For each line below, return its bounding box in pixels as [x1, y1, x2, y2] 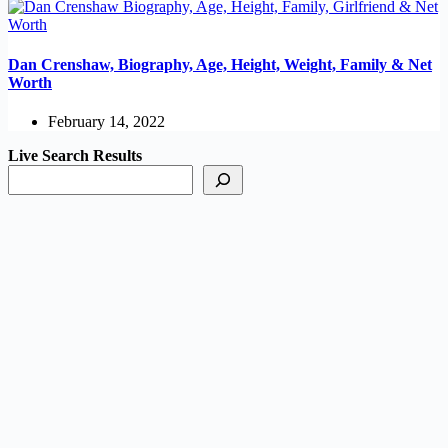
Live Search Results [8, 146, 142, 164]
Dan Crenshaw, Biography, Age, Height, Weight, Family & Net [8, 55, 432, 73]
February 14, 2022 [48, 112, 165, 130]
